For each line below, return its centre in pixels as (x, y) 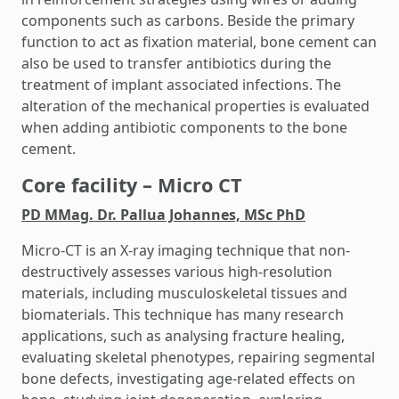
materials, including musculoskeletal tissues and (184, 293)
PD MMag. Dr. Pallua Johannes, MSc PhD (163, 215)
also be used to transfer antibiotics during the (176, 63)
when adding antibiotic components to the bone (184, 127)
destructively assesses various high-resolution (177, 272)
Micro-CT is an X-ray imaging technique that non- (186, 250)
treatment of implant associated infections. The (181, 85)
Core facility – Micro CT (132, 185)
